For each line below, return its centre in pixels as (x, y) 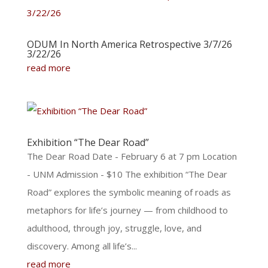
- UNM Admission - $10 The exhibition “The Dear (127, 174)
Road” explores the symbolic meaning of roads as (129, 192)
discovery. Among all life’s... (82, 246)
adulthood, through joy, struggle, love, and (114, 228)
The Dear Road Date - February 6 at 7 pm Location (132, 156)
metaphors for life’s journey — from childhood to (127, 210)
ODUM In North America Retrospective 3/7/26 (129, 44)
